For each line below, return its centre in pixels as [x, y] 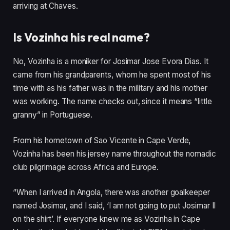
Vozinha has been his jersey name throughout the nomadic [114, 154]
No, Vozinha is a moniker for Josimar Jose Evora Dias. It [111, 62]
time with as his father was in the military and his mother [110, 88]
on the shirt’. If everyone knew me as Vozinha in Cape [107, 219]
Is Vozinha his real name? [82, 37]
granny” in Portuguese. [53, 115]
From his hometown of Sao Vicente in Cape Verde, [102, 140]
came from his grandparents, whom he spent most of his [112, 75]
